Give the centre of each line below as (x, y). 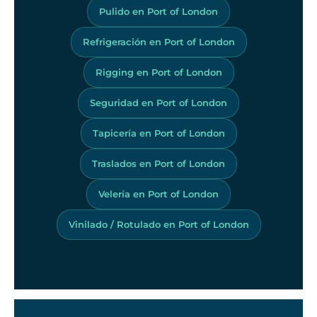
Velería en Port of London (158, 194)
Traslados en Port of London (158, 163)
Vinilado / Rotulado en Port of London (158, 224)
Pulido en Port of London (158, 11)
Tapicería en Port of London (158, 133)
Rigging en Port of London (158, 72)
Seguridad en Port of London (158, 102)
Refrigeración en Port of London (158, 41)
